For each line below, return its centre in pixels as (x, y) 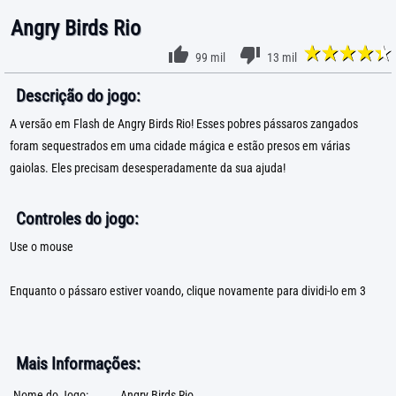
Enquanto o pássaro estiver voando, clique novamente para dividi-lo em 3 (188, 291)
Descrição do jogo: (78, 96)
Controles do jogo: (77, 219)
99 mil (210, 58)
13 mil (282, 58)
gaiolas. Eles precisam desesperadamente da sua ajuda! (148, 168)
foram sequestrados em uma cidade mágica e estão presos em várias (180, 146)
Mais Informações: (78, 364)
